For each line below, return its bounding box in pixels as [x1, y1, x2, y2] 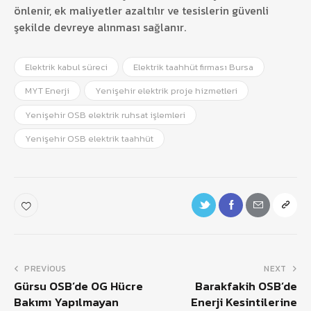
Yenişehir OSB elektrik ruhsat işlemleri [25, 108, 185, 121]
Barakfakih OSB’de [195, 277, 297, 296]
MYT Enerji [25, 84, 69, 98]
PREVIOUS [24, 262, 67, 276]
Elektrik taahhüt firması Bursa [133, 60, 254, 74]
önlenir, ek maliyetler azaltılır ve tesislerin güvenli [14, 1, 269, 19]
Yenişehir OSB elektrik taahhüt [25, 131, 153, 145]
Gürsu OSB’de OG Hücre [14, 277, 143, 296]
